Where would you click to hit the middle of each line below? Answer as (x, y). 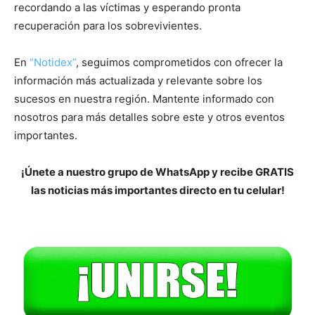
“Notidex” (53, 63)
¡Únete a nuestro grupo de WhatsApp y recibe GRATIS (157, 172)
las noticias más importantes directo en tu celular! (157, 191)
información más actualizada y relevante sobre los (138, 81)
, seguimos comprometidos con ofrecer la (179, 63)
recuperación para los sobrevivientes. (108, 26)
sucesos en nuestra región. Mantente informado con (144, 99)
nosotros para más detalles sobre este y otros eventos (149, 117)
